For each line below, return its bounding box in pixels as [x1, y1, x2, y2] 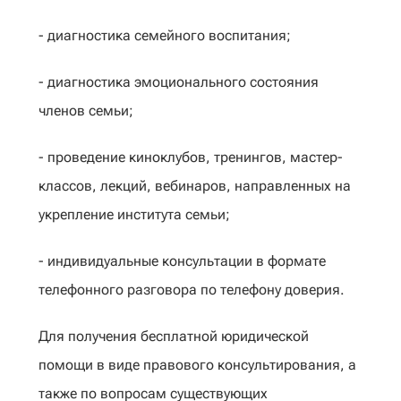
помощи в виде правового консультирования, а [38, 356, 356, 373]
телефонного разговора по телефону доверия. [38, 281, 345, 298]
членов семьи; [38, 102, 133, 119]
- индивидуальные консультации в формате [38, 252, 326, 269]
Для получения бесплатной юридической [38, 328, 309, 345]
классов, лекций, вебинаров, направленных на [38, 177, 351, 194]
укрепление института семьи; [38, 206, 230, 223]
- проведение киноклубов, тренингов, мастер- [38, 149, 343, 166]
